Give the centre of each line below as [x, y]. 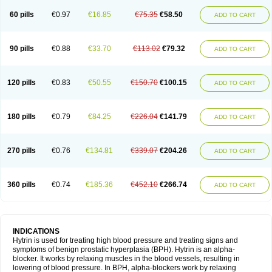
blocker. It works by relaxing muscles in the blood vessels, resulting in [126, 259]
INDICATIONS [37, 231]
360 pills [22, 185]
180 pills [22, 117]
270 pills [22, 151]
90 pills [22, 49]
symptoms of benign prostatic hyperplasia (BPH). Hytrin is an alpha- [124, 250]
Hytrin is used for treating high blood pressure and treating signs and [125, 240]
